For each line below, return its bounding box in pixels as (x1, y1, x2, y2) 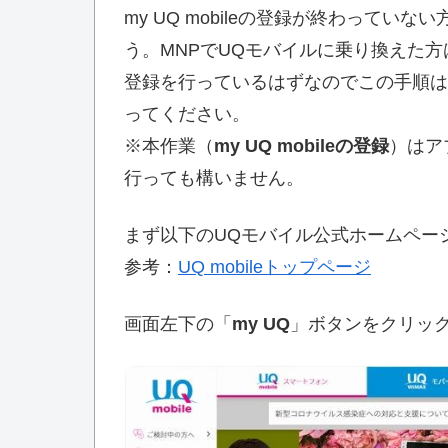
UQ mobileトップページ (178, 257, 371, 278)
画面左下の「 (124, 314, 232, 335)
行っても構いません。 (124, 167, 304, 188)
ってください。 (124, 103, 250, 124)
